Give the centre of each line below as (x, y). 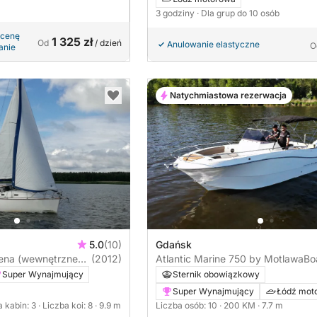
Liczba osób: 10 (188, 306)
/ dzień (107, 42)
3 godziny (176, 13)
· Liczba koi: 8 (67, 306)
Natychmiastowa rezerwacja (228, 95)
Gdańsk (174, 245)
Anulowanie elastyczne (213, 44)
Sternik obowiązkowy (216, 275)
